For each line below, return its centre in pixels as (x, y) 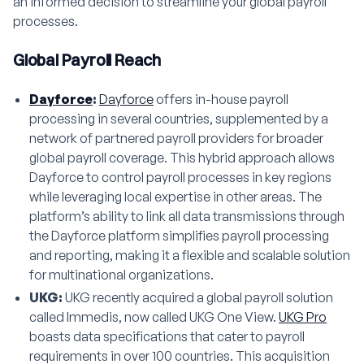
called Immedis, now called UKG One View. (154, 316)
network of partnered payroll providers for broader (176, 138)
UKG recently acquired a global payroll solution (198, 297)
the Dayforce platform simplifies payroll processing (179, 235)
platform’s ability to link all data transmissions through (187, 216)
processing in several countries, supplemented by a (179, 118)
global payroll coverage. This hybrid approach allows (182, 157)
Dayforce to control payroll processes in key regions (180, 177)
